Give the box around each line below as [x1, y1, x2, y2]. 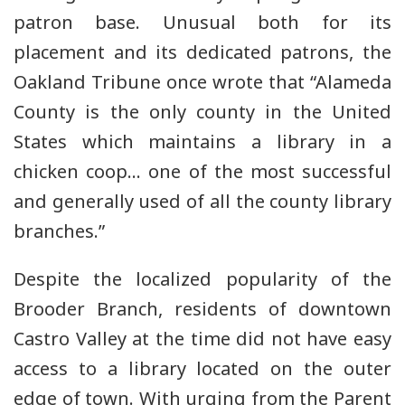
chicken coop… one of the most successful [14, 159, 391, 184]
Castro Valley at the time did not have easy [14, 326, 391, 352]
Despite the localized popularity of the [14, 267, 391, 292]
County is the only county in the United [14, 99, 391, 125]
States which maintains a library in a [14, 129, 391, 155]
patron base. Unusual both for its [14, 10, 391, 35]
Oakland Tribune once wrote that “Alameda [14, 70, 391, 95]
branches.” [14, 219, 105, 244]
